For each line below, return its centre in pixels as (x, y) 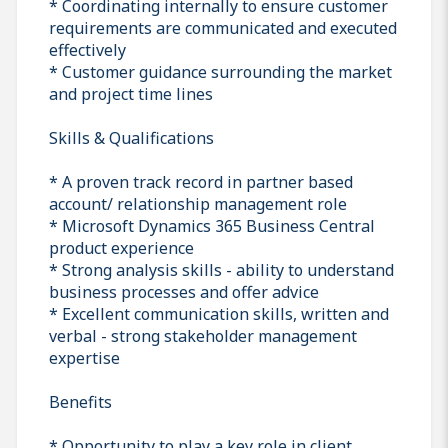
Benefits (80, 401)
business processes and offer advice (184, 291)
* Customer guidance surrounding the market (220, 71)
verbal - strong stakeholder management (203, 335)
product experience (121, 247)
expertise (84, 357)
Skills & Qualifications (131, 137)
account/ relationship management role (198, 203)
